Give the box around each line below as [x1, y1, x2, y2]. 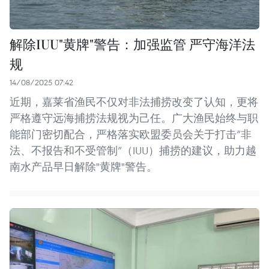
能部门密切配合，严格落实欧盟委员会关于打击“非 [10, 127, 252, 142]
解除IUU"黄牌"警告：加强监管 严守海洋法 [10, 35, 255, 53]
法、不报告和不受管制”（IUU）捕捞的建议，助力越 [10, 144, 256, 158]
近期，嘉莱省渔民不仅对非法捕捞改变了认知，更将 [10, 95, 258, 109]
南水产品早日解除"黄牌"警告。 [10, 160, 157, 174]
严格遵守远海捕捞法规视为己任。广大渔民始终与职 [10, 111, 258, 125]
